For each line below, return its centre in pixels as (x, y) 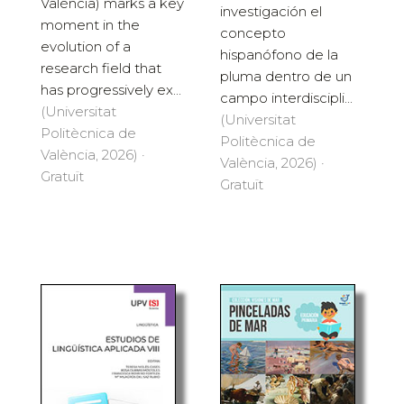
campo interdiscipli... (286, 97)
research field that (101, 68)
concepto (253, 32)
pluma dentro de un (286, 76)
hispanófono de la (279, 54)
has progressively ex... (111, 89)
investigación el (271, 11)
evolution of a (86, 46)
